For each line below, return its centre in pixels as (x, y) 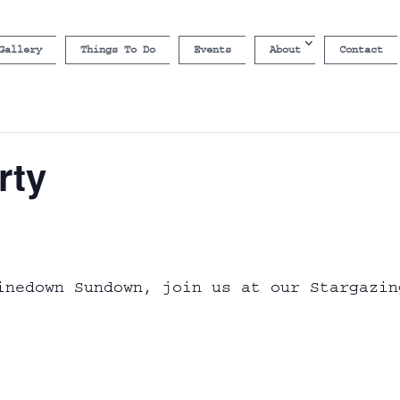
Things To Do (117, 50)
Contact (361, 50)
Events (212, 50)
